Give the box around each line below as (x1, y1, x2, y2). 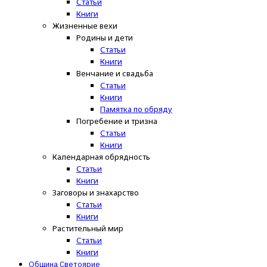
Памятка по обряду (100, 103, 172, 114)
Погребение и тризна (76, 115, 157, 126)
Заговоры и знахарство (52, 187, 139, 198)
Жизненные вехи (52, 20, 117, 31)
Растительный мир (52, 222, 123, 234)
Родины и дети (76, 32, 133, 43)
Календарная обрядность (52, 151, 150, 162)
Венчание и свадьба (76, 67, 153, 79)
